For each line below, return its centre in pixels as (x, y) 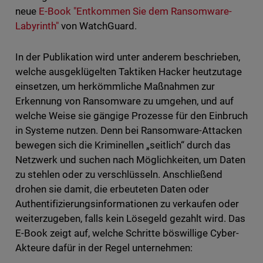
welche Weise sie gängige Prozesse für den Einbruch (131, 116)
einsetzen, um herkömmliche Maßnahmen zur (115, 87)
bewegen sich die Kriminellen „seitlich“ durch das (123, 145)
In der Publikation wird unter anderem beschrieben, (128, 57)
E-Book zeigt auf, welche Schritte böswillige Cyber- (127, 233)
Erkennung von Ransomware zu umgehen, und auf (124, 101)
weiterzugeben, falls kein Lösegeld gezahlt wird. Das (130, 219)
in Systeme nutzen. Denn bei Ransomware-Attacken (129, 131)
